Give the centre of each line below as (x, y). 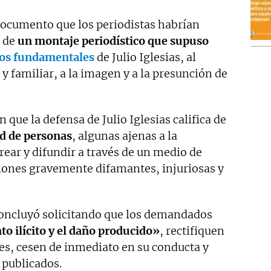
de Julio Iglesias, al (145, 57)
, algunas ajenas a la (125, 135)
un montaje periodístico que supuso (113, 41)
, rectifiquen (192, 230)
